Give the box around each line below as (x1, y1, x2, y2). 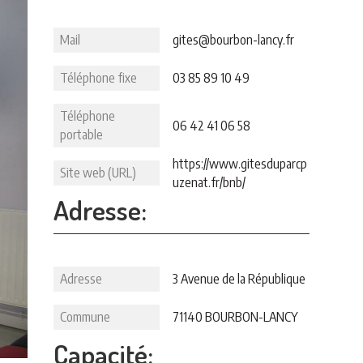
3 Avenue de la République (173, 271, 305, 287)
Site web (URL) (60, 164, 136, 181)
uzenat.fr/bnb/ (173, 173, 246, 190)
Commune (60, 309, 110, 325)
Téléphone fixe (60, 70, 137, 86)
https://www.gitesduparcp (173, 155, 307, 172)
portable (60, 126, 103, 143)
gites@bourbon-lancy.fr (173, 32, 294, 48)
